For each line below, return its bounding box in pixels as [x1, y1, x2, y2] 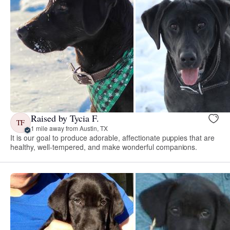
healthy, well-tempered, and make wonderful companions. [10, 141, 198, 152]
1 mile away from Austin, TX [31, 124, 108, 133]
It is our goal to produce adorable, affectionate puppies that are [10, 132, 215, 143]
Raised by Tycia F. [31, 112, 99, 125]
